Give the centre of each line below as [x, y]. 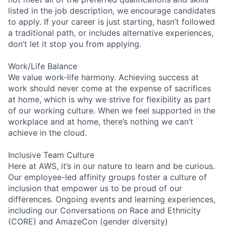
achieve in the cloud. [47, 132]
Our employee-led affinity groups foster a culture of [107, 177]
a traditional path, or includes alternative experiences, [111, 33]
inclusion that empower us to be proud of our [95, 188]
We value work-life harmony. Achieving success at [103, 77]
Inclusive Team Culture [51, 155]
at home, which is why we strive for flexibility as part [109, 99]
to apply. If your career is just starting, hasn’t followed [111, 21]
